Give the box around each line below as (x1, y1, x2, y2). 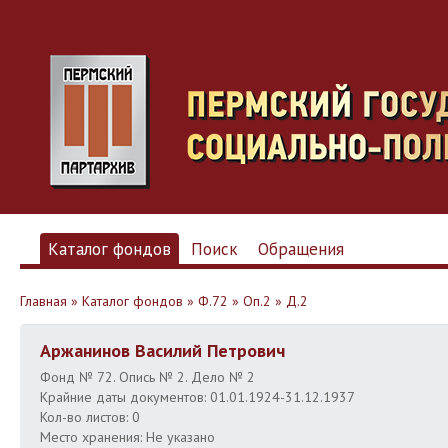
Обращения (258, 238, 344, 260)
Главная (20, 292, 67, 310)
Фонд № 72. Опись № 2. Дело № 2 (40, 368, 255, 386)
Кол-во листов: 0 (40, 408, 140, 426)
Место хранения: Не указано (40, 428, 215, 446)
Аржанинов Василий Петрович (40, 339, 285, 362)
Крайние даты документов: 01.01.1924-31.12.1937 (40, 388, 355, 406)
